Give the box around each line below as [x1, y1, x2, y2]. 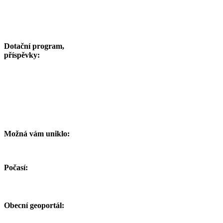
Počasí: [4, 163, 28, 172]
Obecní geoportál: [4, 201, 64, 210]
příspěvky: [4, 51, 40, 60]
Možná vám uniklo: [4, 129, 70, 138]
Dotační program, [4, 42, 64, 51]
